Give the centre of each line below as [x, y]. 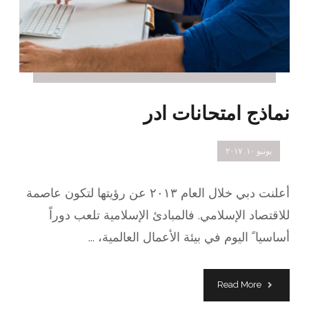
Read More [239, 285]
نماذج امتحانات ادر [216, 113]
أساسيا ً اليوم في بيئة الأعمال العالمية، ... [189, 237]
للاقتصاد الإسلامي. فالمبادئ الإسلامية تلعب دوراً [169, 215]
